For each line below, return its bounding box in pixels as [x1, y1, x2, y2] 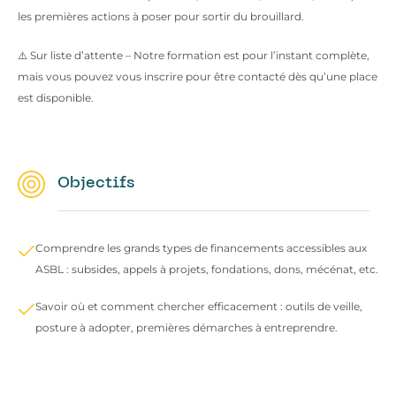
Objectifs [57, 175, 134, 191]
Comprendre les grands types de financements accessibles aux [35, 240, 367, 255]
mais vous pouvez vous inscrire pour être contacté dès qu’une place [18, 69, 377, 83]
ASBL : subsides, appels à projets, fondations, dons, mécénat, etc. [35, 262, 378, 276]
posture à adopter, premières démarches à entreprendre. [35, 320, 338, 334]
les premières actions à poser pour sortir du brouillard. [18, 9, 304, 23]
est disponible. [18, 90, 94, 104]
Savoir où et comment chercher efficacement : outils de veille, [35, 299, 362, 313]
